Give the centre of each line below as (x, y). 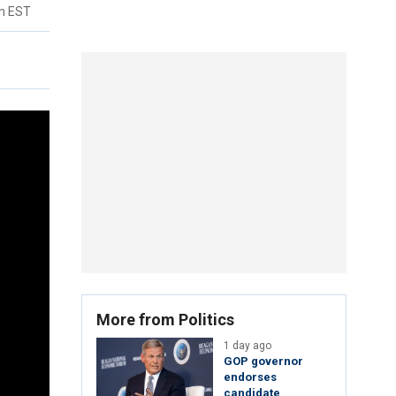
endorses (250, 377)
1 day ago (247, 346)
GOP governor (263, 362)
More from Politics (165, 320)
